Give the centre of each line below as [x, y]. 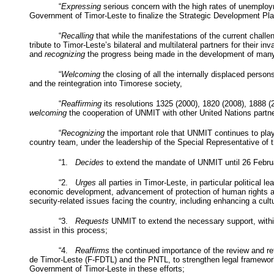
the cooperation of [101, 113]
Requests [92, 221]
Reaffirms [92, 250]
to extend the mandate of [151, 162]
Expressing [81, 6]
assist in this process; [68, 230]
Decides [90, 162]
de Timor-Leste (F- [62, 259]
